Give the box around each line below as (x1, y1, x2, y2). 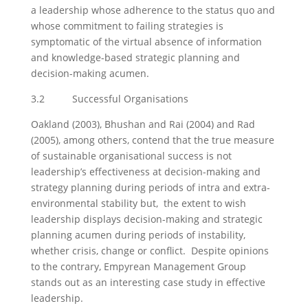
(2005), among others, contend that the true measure (30, 133, 274, 146)
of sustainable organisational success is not (30, 149, 232, 162)
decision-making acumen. (30, 67, 155, 80)
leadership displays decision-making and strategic (30, 212, 263, 225)
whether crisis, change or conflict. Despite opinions (30, 244, 269, 257)
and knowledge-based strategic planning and (30, 51, 240, 64)
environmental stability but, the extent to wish (30, 197, 246, 210)
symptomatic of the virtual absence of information (30, 35, 262, 48)
